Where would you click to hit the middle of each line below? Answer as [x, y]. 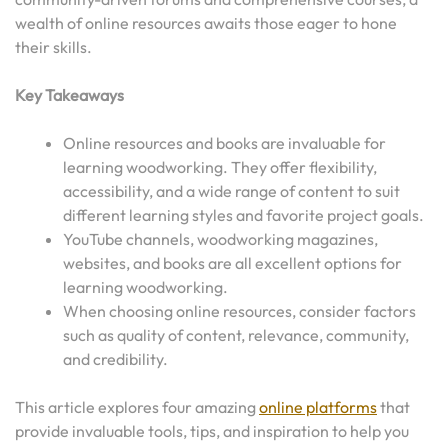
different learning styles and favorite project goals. [243, 215]
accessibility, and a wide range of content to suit [231, 191]
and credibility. [115, 359]
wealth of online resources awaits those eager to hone [206, 23]
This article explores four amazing [137, 407]
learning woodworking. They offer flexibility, [220, 167]
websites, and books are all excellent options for [232, 263]
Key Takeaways [69, 95]
